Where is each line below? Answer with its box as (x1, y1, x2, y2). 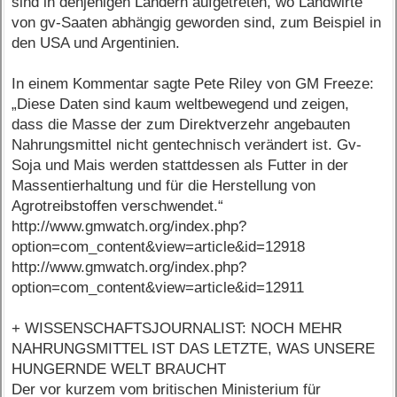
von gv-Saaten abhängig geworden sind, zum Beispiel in (12, 14, 382, 32)
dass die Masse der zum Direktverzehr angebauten (12, 116, 351, 134)
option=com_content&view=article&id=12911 (12, 279, 305, 297)
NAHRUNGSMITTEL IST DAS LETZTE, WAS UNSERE (12, 340, 376, 358)
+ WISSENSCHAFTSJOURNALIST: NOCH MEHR (12, 320, 343, 338)
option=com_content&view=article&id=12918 (12, 238, 306, 256)
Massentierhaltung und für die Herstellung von (12, 177, 316, 195)
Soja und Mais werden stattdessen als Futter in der (12, 157, 349, 175)
